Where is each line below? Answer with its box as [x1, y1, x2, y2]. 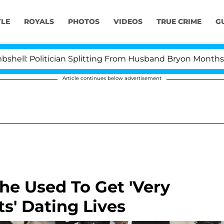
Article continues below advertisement [62, 75, 161, 81]
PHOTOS [67, 17, 99, 26]
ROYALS [23, 17, 54, 26]
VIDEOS [113, 17, 142, 26]
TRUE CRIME [156, 17, 201, 26]
